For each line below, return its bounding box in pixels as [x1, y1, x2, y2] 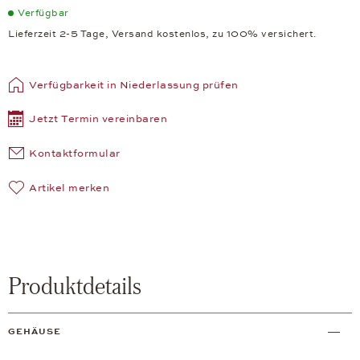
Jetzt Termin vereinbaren [29, 112, 167, 126]
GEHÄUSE [8, 326, 61, 337]
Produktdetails [8, 271, 141, 301]
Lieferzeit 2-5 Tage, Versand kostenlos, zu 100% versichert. [8, 28, 317, 40]
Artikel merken [29, 182, 109, 195]
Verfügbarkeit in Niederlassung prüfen [29, 79, 239, 92]
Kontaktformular [29, 147, 121, 161]
